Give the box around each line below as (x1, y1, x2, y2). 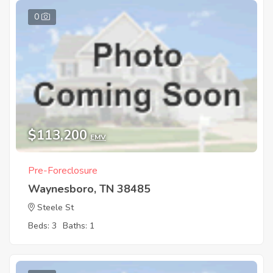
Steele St (37, 201, 74, 213)
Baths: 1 (63, 219, 94, 232)
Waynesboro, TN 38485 (28, 181, 151, 196)
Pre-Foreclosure (28, 163, 97, 177)
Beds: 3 (28, 219, 57, 232)
